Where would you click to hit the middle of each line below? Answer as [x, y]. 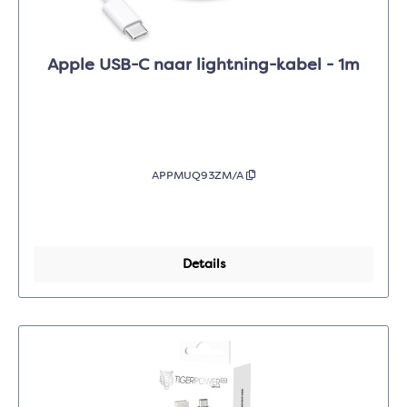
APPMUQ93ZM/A [199, 177]
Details [203, 265]
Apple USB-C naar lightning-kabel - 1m [203, 66]
